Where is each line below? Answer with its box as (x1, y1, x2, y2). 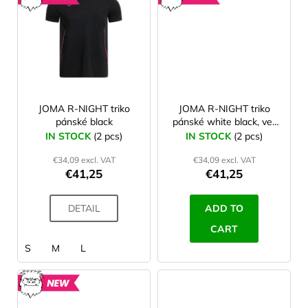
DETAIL (67, 201, 100, 214)
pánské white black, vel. (172, 115, 276, 128)
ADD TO (205, 201, 243, 214)
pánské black (55, 115, 113, 128)
